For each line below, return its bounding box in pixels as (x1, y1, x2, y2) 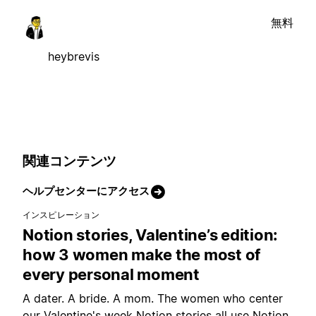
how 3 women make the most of (23, 245, 260, 265)
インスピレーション (23, 209, 100, 221)
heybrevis (48, 49, 99, 63)
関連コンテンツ (23, 152, 116, 169)
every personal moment (23, 265, 200, 284)
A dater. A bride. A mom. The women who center (23, 291, 283, 306)
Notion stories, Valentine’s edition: (23, 226, 278, 245)
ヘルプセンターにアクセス (23, 184, 150, 198)
